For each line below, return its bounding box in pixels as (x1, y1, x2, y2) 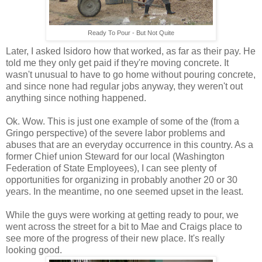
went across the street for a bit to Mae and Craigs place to (6, 221, 242, 232)
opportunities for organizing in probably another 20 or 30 (6, 174, 237, 185)
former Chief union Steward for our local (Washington (6, 151, 225, 161)
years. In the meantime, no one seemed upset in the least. (6, 186, 243, 196)
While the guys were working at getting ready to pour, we (6, 209, 239, 220)
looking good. (6, 244, 62, 255)
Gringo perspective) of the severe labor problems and (6, 127, 225, 138)
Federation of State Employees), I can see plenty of (6, 163, 216, 173)
